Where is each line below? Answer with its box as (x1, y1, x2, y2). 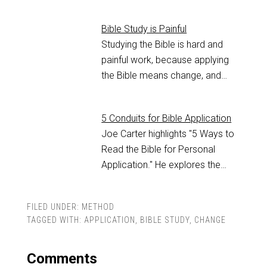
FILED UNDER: (26, 202, 82, 212)
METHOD (81, 202, 114, 212)
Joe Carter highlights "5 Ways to (101, 128, 235, 140)
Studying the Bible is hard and (101, 39, 223, 51)
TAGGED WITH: (26, 215, 84, 225)
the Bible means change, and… (101, 70, 228, 82)
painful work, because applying (101, 54, 229, 66)
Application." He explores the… (101, 159, 227, 171)
